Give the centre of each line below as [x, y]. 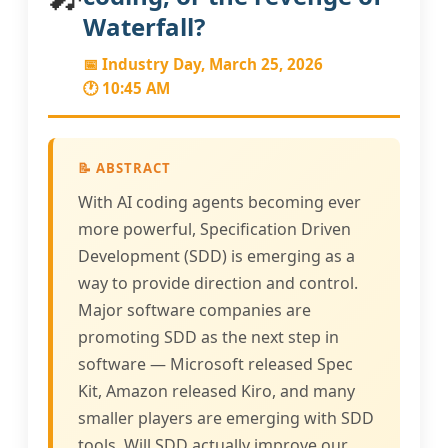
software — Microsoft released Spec [215, 364]
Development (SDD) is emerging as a [216, 256]
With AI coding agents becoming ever [219, 202]
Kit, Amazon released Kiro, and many [216, 391]
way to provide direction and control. [218, 283]
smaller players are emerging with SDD [226, 418]
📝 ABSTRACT [124, 168]
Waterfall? [144, 26]
